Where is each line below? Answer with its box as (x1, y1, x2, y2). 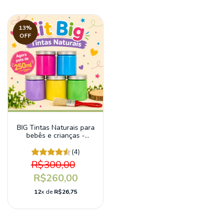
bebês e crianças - (26, 131, 85, 141)
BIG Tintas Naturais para (16, 123, 95, 133)
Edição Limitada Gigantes (16, 139, 95, 149)
